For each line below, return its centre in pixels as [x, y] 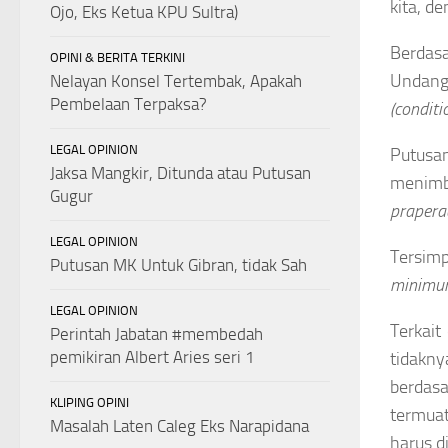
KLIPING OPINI [89, 402]
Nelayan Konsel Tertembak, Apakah [176, 80]
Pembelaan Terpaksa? [128, 103]
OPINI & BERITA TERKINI [117, 57]
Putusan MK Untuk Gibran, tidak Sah [178, 264]
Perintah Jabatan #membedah [156, 333]
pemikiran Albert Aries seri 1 [152, 356]
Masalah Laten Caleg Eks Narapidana [179, 425]
